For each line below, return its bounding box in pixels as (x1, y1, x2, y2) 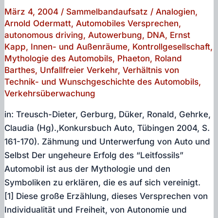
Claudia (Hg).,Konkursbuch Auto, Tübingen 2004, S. (4, 123, 210, 133)
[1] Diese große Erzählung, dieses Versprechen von (4, 191, 208, 201)
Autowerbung (88, 30, 143, 40)
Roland (155, 54, 182, 64)
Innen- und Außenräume (31, 42, 128, 52)
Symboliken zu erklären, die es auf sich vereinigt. (4, 178, 201, 188)
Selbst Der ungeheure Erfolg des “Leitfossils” (4, 150, 184, 161)
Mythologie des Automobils (4, 54, 113, 64)
